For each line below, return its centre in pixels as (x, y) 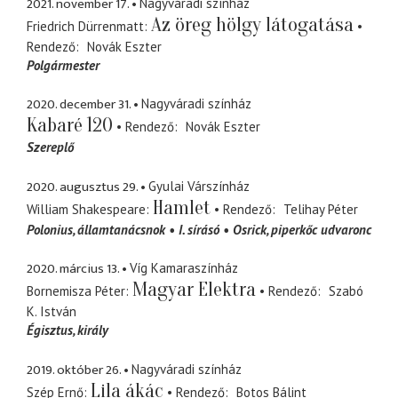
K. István (52, 312)
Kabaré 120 (70, 126)
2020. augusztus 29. (82, 187)
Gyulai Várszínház (199, 186)
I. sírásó (199, 229)
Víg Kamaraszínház (184, 268)
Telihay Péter (320, 209)
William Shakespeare (86, 209)
